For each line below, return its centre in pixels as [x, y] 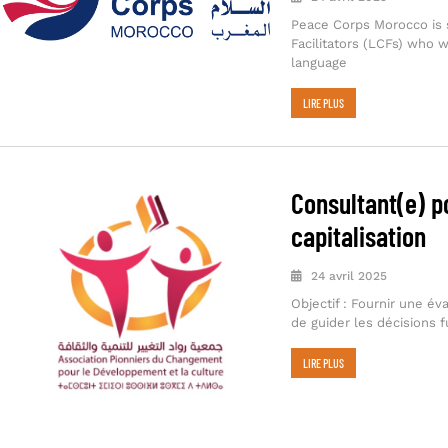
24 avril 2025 [346, 276]
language [318, 63]
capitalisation [358, 236]
